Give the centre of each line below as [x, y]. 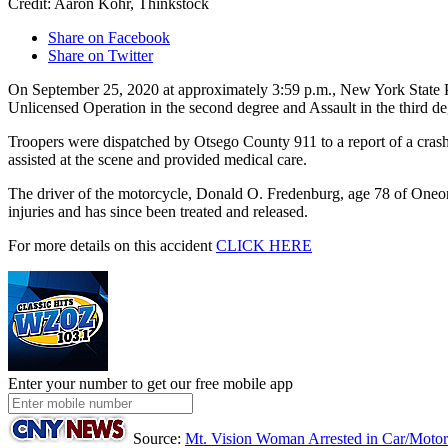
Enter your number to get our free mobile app [150, 384]
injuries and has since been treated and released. [158, 212]
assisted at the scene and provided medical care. [157, 160]
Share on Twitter [100, 56]
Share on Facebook [109, 38]
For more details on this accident [112, 246]
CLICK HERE [264, 246]
